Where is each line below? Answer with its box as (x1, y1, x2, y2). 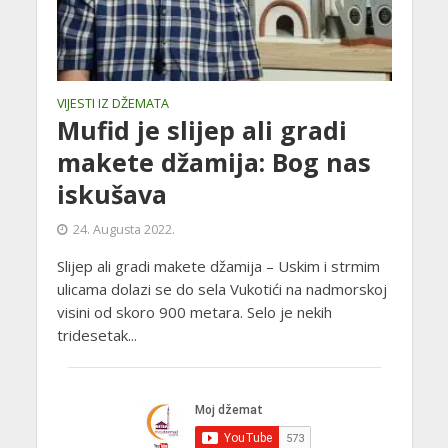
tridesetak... (56, 324, 137, 345)
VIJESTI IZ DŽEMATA (56, 94, 169, 112)
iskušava (56, 176, 167, 211)
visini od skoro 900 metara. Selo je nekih (56, 301, 332, 322)
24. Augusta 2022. (72, 220, 175, 238)
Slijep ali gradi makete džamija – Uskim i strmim (56, 255, 380, 276)
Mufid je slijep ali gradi (56, 112, 347, 147)
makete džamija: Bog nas (56, 144, 371, 179)
